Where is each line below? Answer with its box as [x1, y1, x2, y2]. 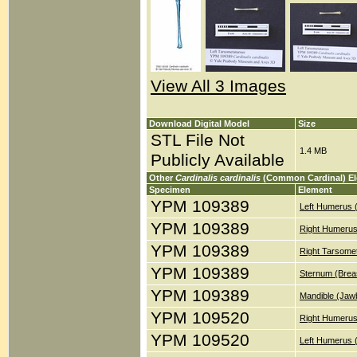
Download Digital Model [149, 119, 249, 128]
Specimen [149, 185, 190, 194]
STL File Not [151, 131, 245, 150]
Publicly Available [151, 151, 284, 170]
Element [298, 185, 332, 194]
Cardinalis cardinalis [175, 173, 261, 182]
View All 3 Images [151, 76, 286, 96]
